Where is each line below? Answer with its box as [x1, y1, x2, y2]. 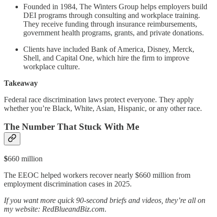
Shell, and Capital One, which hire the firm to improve [23, 53, 189, 62]
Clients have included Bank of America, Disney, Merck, [23, 45, 194, 53]
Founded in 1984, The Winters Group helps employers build [23, 2, 207, 11]
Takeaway [4, 78, 38, 87]
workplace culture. [23, 62, 80, 71]
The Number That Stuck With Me [4, 122, 139, 132]
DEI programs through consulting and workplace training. [23, 11, 200, 19]
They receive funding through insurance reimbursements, [23, 19, 197, 28]
